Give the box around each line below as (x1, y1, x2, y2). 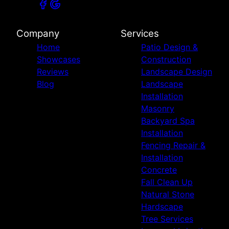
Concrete (141, 164, 177, 175)
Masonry (141, 103, 174, 113)
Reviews (37, 66, 68, 77)
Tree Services (141, 213, 193, 224)
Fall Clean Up (141, 176, 193, 187)
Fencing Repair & (141, 140, 205, 150)
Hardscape (141, 201, 183, 212)
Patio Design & (141, 41, 198, 52)
